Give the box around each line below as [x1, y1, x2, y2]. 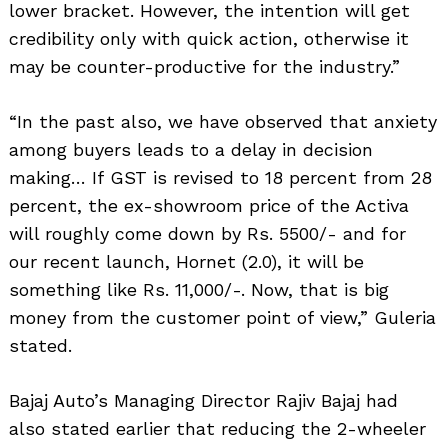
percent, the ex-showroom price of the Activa [9, 194, 409, 216]
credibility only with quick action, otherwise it [9, 27, 409, 49]
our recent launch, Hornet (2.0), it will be [9, 250, 364, 272]
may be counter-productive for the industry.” [9, 55, 400, 77]
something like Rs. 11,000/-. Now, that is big [9, 278, 389, 300]
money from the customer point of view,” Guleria [9, 306, 436, 328]
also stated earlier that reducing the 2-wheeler [9, 417, 426, 439]
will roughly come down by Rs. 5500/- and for [9, 222, 406, 244]
